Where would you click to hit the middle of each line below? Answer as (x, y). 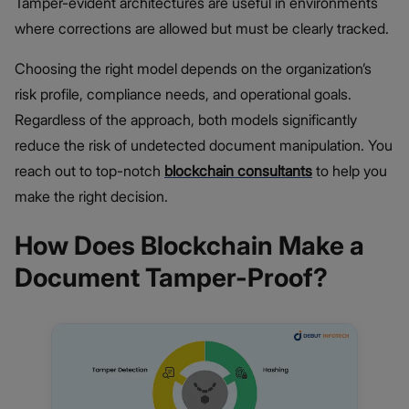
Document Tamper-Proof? (171, 278)
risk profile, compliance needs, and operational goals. (183, 94)
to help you (351, 171)
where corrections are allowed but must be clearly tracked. (202, 29)
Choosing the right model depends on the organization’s (193, 69)
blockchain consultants (238, 171)
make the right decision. (91, 197)
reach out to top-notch (89, 171)
